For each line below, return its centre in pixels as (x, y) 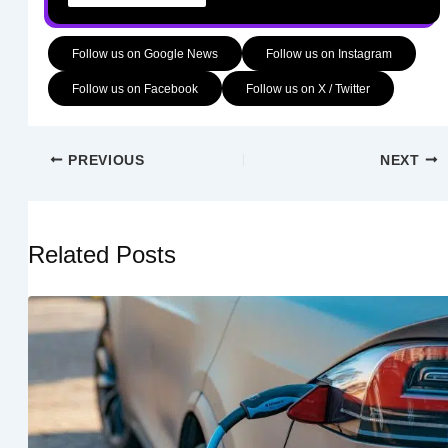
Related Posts (101, 255)
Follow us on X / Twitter (307, 88)
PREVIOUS (104, 160)
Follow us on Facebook (134, 88)
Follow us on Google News (144, 53)
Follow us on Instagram (328, 53)
